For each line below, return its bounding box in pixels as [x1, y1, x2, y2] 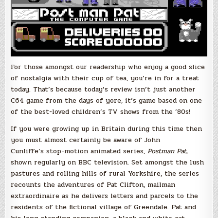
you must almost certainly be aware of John [11, 135, 161, 145]
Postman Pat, [147, 146, 188, 157]
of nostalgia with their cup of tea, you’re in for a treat [11, 73, 200, 84]
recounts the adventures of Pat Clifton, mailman [11, 180, 176, 190]
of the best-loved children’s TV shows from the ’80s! [11, 107, 191, 117]
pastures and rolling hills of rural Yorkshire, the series [11, 168, 200, 179]
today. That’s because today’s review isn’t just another [11, 84, 196, 95]
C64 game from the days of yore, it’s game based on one [11, 95, 202, 106]
